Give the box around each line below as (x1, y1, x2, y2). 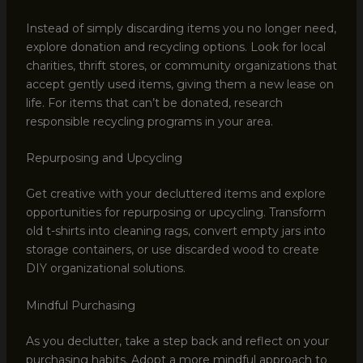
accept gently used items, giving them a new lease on (25, 77, 334, 92)
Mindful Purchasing (25, 297, 135, 313)
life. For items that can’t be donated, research (25, 96, 283, 111)
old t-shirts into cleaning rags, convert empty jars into (25, 224, 326, 239)
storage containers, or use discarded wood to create (25, 242, 319, 258)
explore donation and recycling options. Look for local (25, 40, 326, 55)
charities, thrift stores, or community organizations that (25, 58, 337, 74)
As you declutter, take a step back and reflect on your (25, 333, 329, 348)
